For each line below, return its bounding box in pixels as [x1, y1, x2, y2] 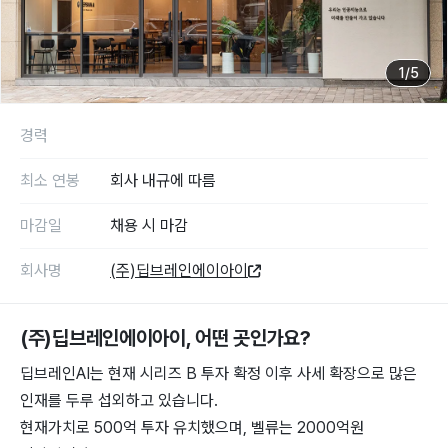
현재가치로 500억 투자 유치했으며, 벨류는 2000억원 [20, 417, 364, 437]
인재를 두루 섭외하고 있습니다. [20, 390, 218, 410]
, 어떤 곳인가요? [185, 325, 311, 350]
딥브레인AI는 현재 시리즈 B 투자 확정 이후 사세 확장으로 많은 [20, 363, 417, 383]
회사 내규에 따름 [110, 170, 216, 190]
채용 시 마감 [110, 215, 188, 235]
